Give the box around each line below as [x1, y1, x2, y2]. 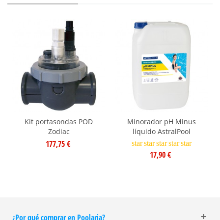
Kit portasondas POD [25, 116, 93, 126]
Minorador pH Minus [127, 116, 196, 126]
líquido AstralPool [132, 126, 191, 136]
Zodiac [48, 126, 70, 136]
